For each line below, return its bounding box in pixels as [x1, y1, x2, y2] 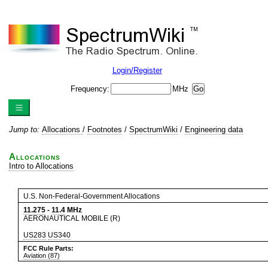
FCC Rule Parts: [23, 245, 74, 252]
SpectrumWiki [129, 125, 178, 134]
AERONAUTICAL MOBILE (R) [23, 214, 120, 223]
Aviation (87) [23, 252, 60, 259]
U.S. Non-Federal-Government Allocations [23, 192, 160, 200]
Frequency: [71, 84, 109, 93]
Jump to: [9, 125, 42, 134]
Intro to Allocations [9, 162, 74, 170]
